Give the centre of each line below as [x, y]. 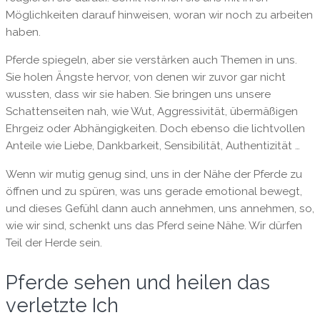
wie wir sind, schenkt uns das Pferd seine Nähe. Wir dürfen [154, 225]
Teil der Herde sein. [54, 242]
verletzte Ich [62, 305]
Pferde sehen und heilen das [137, 282]
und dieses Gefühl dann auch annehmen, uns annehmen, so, [160, 208]
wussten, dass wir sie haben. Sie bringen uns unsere [138, 95]
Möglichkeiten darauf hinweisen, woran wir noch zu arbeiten [159, 15]
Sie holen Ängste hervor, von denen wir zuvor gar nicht [145, 77]
